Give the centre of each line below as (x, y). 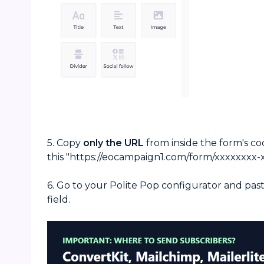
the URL (125, 143)
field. (59, 199)
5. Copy (65, 143)
